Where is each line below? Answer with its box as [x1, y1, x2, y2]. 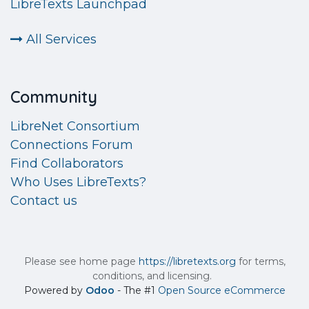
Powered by [23, 284, 86, 297]
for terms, [235, 255, 286, 268]
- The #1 [117, 284, 158, 297]
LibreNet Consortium [10, 119, 140, 134]
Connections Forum [10, 137, 133, 152]
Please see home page [23, 255, 139, 268]
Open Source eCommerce [157, 284, 286, 297]
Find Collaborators [10, 156, 123, 171]
